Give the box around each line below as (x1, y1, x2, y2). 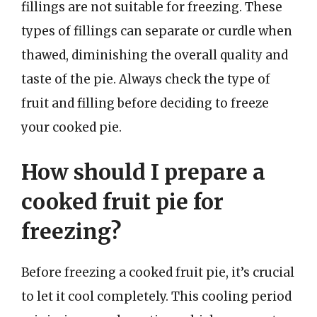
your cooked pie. (21, 119, 122, 135)
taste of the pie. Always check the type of (21, 71, 270, 87)
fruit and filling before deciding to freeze (21, 95, 269, 111)
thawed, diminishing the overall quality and (21, 47, 288, 63)
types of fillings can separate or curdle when (21, 23, 292, 39)
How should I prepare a (21, 158, 265, 185)
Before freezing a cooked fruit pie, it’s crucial (21, 265, 294, 280)
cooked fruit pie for (21, 188, 224, 215)
